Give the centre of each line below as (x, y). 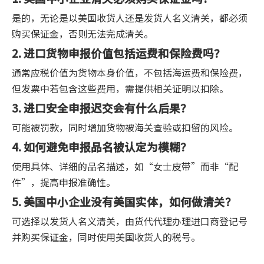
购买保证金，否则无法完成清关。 (82, 33)
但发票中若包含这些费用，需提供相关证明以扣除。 (120, 88)
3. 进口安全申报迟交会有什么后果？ (102, 107)
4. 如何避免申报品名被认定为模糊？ (102, 146)
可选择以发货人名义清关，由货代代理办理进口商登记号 (130, 221)
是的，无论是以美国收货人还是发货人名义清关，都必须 (130, 17)
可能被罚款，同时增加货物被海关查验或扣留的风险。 (125, 127)
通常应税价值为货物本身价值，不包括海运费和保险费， (130, 72)
